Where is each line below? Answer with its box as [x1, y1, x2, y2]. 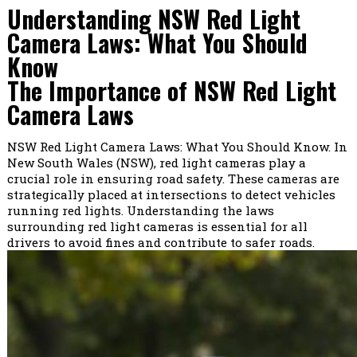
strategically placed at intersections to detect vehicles [6, 186, 335, 203]
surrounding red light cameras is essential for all [6, 218, 308, 235]
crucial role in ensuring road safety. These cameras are [6, 171, 339, 187]
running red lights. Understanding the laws [6, 202, 274, 219]
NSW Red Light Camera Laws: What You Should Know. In [6, 139, 347, 155]
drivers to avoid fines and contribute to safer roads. [6, 234, 315, 251]
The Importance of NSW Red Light [6, 73, 336, 109]
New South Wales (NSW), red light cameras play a [6, 155, 306, 171]
